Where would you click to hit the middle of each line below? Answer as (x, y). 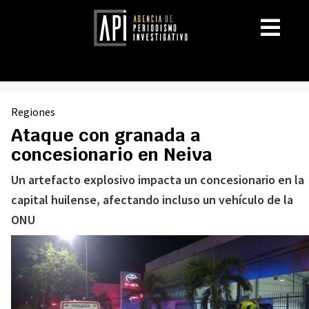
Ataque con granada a (106, 135)
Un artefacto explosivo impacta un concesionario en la (158, 180)
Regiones (33, 112)
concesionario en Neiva (112, 154)
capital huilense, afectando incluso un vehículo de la (152, 200)
